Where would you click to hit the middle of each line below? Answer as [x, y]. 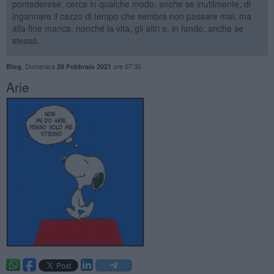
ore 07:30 [126, 66]
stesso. [26, 40]
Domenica [41, 66]
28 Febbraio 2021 [84, 66]
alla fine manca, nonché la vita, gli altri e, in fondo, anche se [128, 28]
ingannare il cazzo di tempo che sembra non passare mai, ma [131, 16]
